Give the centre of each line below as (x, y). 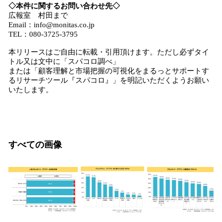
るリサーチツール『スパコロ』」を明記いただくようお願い (109, 80)
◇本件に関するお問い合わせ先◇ (64, 6)
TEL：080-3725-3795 (43, 34)
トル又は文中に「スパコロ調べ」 (64, 61)
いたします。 (31, 90)
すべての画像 (35, 145)
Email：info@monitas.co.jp (52, 25)
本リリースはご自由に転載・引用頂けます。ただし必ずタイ (109, 52)
